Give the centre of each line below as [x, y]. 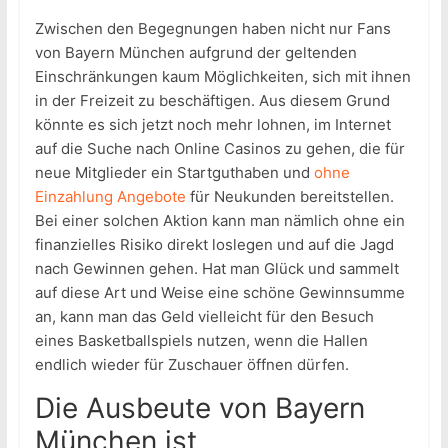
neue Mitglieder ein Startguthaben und [174, 173]
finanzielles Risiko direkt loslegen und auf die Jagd [214, 245]
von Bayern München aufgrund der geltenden [195, 53]
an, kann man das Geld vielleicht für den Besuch [204, 317]
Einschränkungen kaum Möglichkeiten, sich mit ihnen [222, 77]
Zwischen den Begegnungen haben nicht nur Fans [212, 29]
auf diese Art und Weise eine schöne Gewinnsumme [219, 293]
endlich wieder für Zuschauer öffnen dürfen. [191, 365]
